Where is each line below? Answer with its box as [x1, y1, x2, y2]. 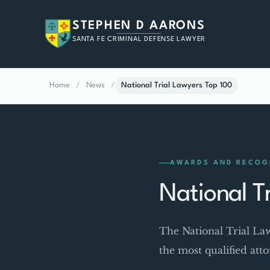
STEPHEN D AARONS [72, 20, 206, 32]
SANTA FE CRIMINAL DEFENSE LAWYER [72, 36, 206, 43]
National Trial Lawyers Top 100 [121, 81, 232, 89]
